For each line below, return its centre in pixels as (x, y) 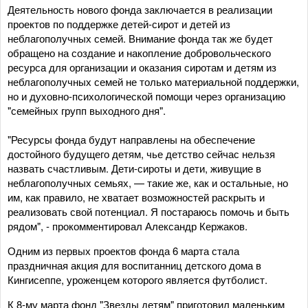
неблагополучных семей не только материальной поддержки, (153, 81)
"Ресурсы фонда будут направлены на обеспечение (131, 139)
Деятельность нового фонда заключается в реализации (140, 9)
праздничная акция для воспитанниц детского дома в (134, 265)
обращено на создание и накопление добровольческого (139, 53)
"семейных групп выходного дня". (87, 110)
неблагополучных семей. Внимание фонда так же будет (140, 38)
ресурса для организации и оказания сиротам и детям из (142, 67)
